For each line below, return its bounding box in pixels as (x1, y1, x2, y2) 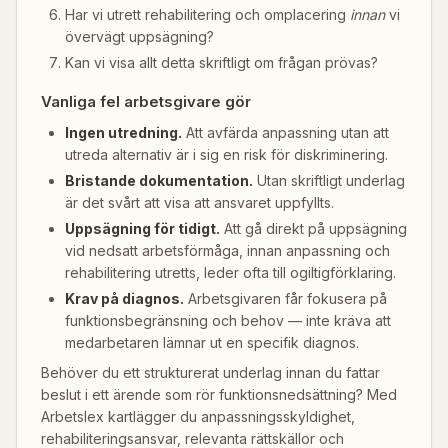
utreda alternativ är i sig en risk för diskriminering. (65, 146, 388, 163)
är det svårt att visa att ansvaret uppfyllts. (65, 194, 334, 211)
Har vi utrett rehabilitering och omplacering (65, 6, 350, 23)
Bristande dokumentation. (65, 172, 253, 189)
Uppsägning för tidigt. (65, 220, 220, 237)
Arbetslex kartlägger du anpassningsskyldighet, (41, 408, 355, 425)
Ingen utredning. (65, 124, 182, 141)
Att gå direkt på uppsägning (220, 220, 407, 237)
